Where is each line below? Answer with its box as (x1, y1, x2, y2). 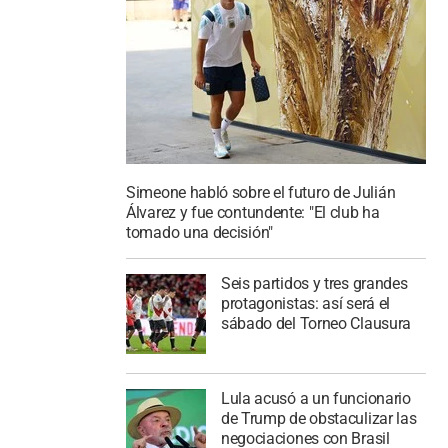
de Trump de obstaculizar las (220, 408, 417, 428)
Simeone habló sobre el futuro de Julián (126, 183, 396, 203)
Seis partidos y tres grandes (220, 274, 408, 293)
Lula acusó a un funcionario (220, 388, 411, 408)
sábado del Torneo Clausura (220, 314, 412, 333)
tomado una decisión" (126, 223, 273, 243)
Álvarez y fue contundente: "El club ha (126, 203, 380, 223)
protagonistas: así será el (220, 294, 391, 313)
